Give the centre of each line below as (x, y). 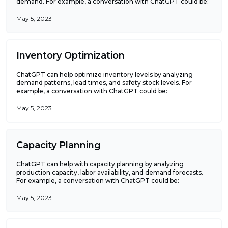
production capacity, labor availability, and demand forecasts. (110, 172)
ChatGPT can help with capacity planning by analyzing (100, 164)
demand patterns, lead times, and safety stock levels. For (104, 82)
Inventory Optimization (70, 55)
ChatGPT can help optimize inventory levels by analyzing (105, 74)
